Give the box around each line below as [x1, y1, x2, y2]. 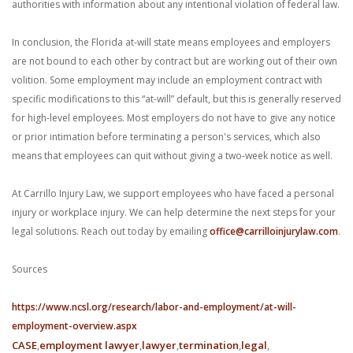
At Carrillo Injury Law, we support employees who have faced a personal [12, 187, 334, 200]
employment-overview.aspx [12, 319, 137, 333]
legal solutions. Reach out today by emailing [12, 225, 210, 238]
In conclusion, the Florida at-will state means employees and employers [12, 35, 330, 49]
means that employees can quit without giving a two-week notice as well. [12, 149, 333, 162]
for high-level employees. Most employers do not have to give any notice [12, 111, 336, 124]
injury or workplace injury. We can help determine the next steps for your [12, 206, 336, 219]
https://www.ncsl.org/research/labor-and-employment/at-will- [12, 300, 296, 314]
